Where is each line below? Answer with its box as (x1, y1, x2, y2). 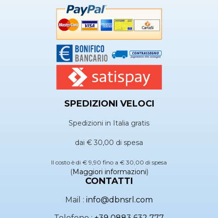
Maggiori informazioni (72, 167, 146, 176)
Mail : (65, 195, 86, 204)
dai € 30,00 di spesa (75, 138, 143, 147)
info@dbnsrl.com (86, 195, 153, 204)
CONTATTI (85, 175, 133, 186)
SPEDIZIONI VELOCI (64, 98, 154, 109)
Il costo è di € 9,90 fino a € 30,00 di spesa (51, 158, 167, 166)
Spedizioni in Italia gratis (69, 118, 149, 127)
